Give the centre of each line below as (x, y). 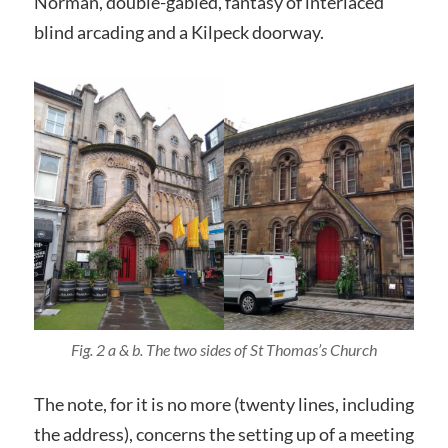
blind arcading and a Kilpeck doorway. (178, 31)
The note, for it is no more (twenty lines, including (223, 404)
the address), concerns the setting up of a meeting (223, 434)
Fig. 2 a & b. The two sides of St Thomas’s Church (223, 350)
